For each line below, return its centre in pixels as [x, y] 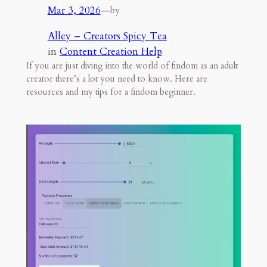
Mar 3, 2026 [74, 10]
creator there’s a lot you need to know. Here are [117, 79]
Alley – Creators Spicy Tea [107, 36]
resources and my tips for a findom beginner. [111, 92]
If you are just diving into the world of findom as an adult [132, 66]
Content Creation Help [111, 51]
